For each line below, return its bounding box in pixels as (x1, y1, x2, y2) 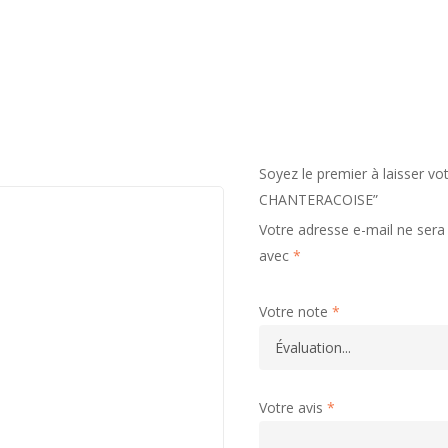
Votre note (258, 302, 332, 322)
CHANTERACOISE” (258, 190, 378, 210)
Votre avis (258, 398, 327, 418)
